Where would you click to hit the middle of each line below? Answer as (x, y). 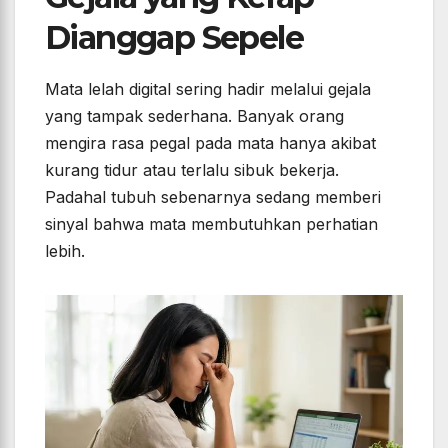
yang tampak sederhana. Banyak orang (194, 115)
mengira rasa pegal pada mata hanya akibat (210, 142)
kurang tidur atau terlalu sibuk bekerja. (192, 169)
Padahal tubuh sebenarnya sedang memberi (213, 196)
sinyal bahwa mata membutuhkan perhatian (211, 223)
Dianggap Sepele (174, 38)
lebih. (65, 250)
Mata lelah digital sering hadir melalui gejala (208, 88)
